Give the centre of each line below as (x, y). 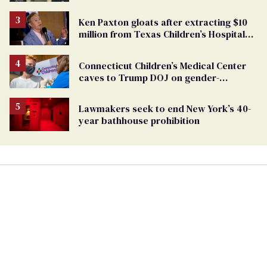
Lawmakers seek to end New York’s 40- (165, 108)
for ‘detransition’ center (131, 46)
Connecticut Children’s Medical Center (162, 65)
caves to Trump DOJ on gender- (149, 77)
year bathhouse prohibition (139, 120)
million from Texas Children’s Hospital (162, 34)
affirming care (110, 89)
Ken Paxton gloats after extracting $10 (163, 22)
